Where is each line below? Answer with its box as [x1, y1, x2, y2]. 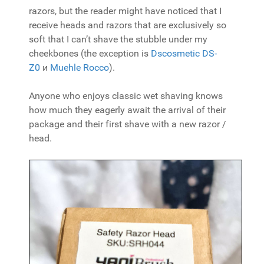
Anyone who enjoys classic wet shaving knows [29, 90, 223, 101]
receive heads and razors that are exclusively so [29, 19, 226, 31]
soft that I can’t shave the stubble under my [29, 34, 207, 45]
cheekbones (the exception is [29, 48, 151, 59]
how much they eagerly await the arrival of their [29, 104, 226, 115]
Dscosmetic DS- [151, 48, 217, 59]
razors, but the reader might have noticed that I [29, 5, 222, 16]
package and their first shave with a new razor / [29, 118, 226, 130]
